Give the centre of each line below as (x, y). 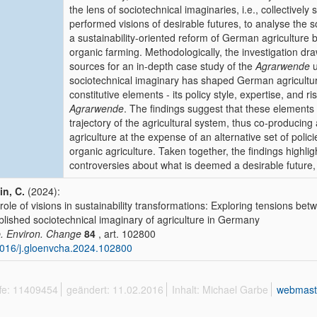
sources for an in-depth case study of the (162, 66)
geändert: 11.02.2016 (115, 289)
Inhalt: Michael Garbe (220, 289)
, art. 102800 (126, 234)
